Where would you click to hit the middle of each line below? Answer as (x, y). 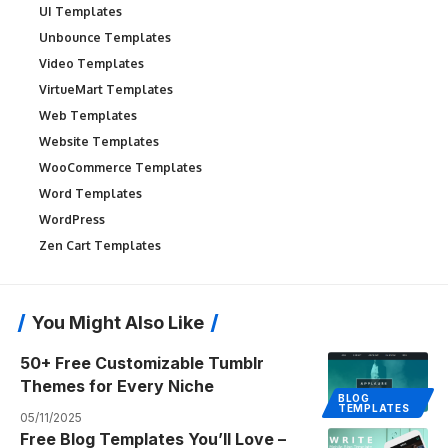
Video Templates (91, 63)
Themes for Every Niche (117, 385)
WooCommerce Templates (120, 167)
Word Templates (90, 193)
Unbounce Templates (105, 37)
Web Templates (88, 115)
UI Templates (80, 11)
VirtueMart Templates (106, 89)
